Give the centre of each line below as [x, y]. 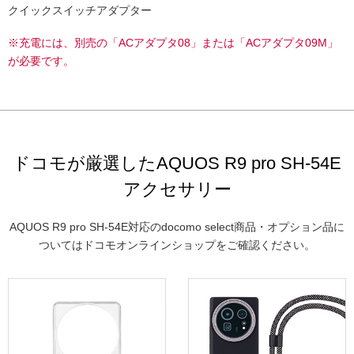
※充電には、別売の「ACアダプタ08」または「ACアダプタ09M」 [173, 42]
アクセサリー [177, 189]
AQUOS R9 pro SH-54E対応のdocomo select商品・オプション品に [177, 226]
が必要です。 [41, 60]
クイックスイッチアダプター [80, 10]
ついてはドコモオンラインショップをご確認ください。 [177, 245]
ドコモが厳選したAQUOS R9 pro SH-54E [177, 163]
